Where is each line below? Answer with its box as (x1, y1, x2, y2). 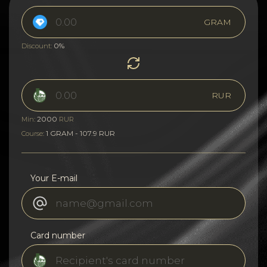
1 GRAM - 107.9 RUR (46, 128, 115, 138)
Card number (30, 229, 85, 241)
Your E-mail (30, 172, 77, 184)
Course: (21, 129, 46, 138)
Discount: (21, 41, 54, 50)
